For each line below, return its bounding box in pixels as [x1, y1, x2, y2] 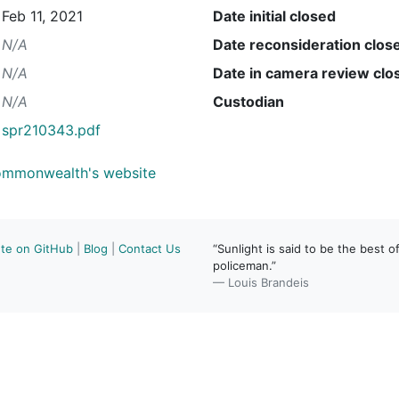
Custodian [213, 92, 284, 110]
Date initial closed [213, 6, 336, 25]
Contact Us [118, 240, 181, 256]
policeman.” [213, 257, 276, 273]
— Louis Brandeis [213, 274, 309, 289]
